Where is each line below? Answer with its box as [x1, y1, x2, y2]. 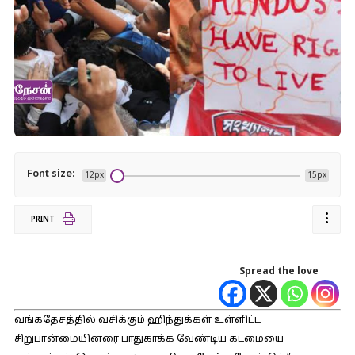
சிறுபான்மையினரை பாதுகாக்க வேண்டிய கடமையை [13, 334, 284, 345]
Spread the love [239, 266, 319, 277]
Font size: [26, 168, 74, 181]
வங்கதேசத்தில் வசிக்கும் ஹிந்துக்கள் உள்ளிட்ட [13, 315, 261, 326]
